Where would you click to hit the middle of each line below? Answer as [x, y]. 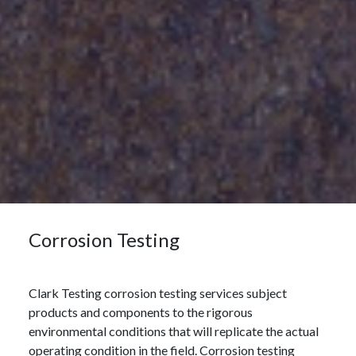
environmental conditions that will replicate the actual [174, 331]
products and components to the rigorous [141, 312]
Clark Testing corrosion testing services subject [158, 293]
